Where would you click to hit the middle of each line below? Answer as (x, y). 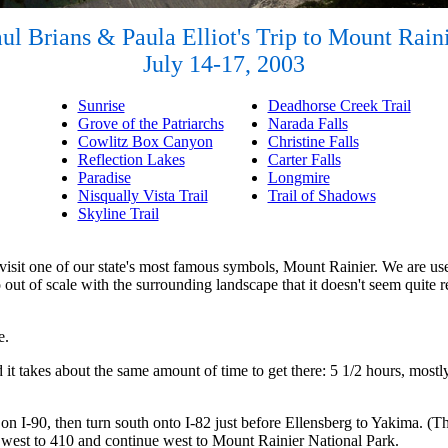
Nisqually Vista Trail (142, 195)
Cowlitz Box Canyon (145, 141)
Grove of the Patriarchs (150, 123)
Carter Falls (304, 159)
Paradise (104, 177)
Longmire (298, 177)
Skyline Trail (118, 213)
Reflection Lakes (131, 159)
